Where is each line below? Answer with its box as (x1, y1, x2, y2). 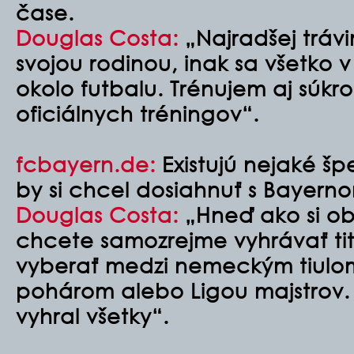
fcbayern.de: (16, 151, 156, 176)
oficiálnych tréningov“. (16, 100, 259, 126)
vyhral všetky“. (16, 303, 169, 328)
